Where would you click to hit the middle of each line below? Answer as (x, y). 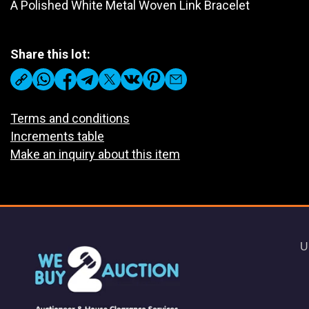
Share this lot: (50, 54)
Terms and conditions (70, 118)
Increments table (57, 136)
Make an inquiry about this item (95, 154)
